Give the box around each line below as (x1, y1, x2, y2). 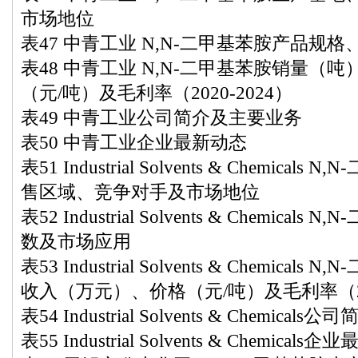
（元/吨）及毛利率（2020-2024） (21, 82, 292, 103)
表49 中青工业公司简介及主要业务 (21, 107, 302, 128)
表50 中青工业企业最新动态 (21, 132, 247, 153)
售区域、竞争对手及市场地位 (21, 181, 260, 202)
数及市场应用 (21, 231, 131, 252)
